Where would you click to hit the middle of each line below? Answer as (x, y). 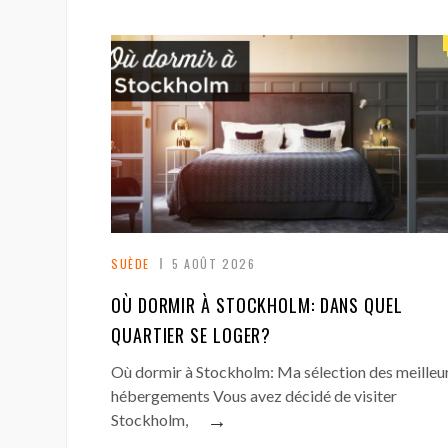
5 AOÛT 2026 (214, 264)
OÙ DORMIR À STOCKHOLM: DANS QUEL (257, 305)
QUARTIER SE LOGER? (191, 335)
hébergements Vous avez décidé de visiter (254, 396)
